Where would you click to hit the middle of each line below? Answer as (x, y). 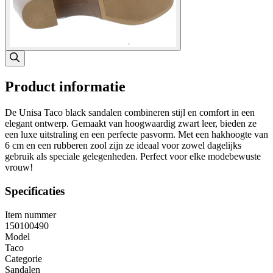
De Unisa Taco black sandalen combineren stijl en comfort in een (130, 113)
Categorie (23, 258)
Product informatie (65, 87)
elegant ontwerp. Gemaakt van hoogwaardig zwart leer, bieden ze (131, 124)
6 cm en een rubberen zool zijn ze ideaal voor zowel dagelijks (123, 146)
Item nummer (30, 214)
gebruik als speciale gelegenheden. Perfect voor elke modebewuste (133, 157)
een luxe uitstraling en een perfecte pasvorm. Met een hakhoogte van (136, 135)
